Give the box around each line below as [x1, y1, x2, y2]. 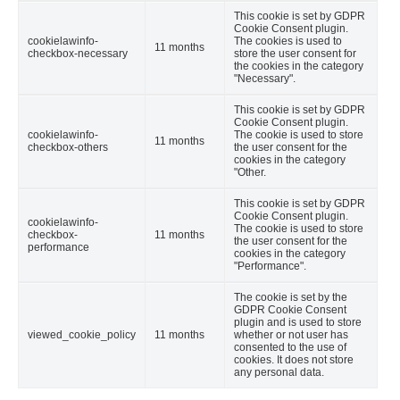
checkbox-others [28, 141, 108, 154]
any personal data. [234, 366, 324, 379]
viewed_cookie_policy [28, 329, 136, 342]
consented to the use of [234, 341, 346, 354]
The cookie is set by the [234, 291, 347, 304]
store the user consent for [234, 47, 356, 61]
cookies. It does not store [234, 354, 354, 367]
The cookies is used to [234, 35, 342, 48]
